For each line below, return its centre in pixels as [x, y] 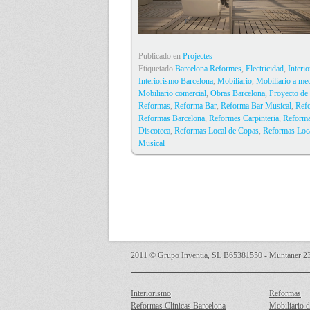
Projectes [198, 56]
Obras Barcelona [238, 93]
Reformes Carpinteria [244, 118]
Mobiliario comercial [172, 93]
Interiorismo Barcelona [176, 81]
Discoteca [154, 131]
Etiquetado [157, 69]
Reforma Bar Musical [256, 106]
